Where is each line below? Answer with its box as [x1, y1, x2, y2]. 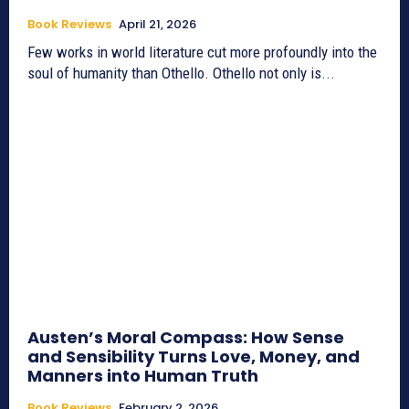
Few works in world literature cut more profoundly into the [27, 42, 377, 61]
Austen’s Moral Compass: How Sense [27, 326, 344, 350]
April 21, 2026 [119, 15, 196, 33]
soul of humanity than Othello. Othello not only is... [27, 63, 335, 82]
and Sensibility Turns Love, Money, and [27, 345, 360, 369]
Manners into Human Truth [27, 364, 258, 388]
